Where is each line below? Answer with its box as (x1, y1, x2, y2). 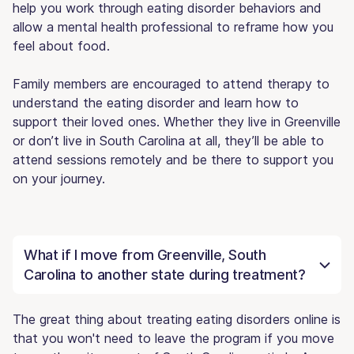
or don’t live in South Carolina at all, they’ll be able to (13, 132, 324, 149)
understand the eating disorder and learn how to (13, 94, 299, 111)
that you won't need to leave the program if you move (13, 330, 334, 346)
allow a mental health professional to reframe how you (13, 18, 333, 35)
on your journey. (13, 170, 105, 186)
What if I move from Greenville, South (24, 246, 266, 263)
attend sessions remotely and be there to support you (13, 151, 333, 168)
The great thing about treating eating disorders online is (13, 311, 341, 327)
